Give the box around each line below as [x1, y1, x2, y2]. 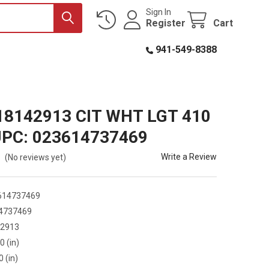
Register [146, 17, 186, 29]
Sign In [146, 7, 172, 17]
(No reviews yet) [5, 152, 67, 162]
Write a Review [161, 151, 217, 162]
